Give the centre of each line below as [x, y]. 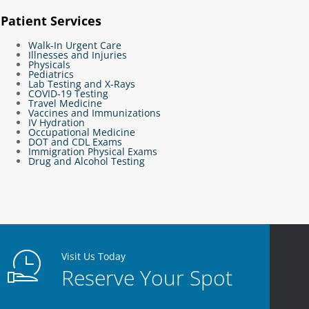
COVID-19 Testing [68, 93]
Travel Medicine [65, 103]
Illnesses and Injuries [78, 55]
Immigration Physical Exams [93, 151]
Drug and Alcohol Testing [87, 161]
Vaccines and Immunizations [94, 113]
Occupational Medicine [82, 132]
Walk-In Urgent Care [75, 45]
